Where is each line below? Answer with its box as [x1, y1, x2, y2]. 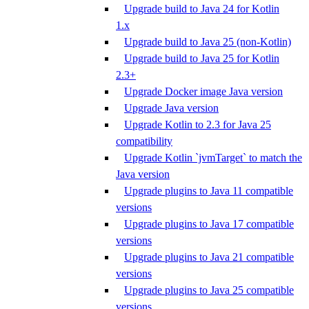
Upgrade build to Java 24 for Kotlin [124, 3, 279, 14]
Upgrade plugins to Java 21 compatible [124, 251, 294, 263]
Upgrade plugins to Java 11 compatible [124, 185, 293, 197]
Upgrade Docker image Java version [124, 86, 283, 97]
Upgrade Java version [124, 102, 219, 114]
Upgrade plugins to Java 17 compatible [124, 218, 294, 230]
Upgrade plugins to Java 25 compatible [124, 284, 294, 296]
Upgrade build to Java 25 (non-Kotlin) [124, 36, 291, 48]
